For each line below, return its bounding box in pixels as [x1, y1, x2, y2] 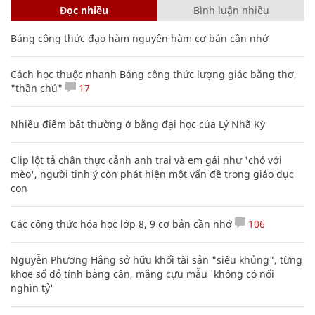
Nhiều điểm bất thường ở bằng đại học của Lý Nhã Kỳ [11, 117, 265, 131]
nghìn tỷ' [11, 281, 53, 295]
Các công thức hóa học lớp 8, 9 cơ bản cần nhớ [11, 217, 232, 231]
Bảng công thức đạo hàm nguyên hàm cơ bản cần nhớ [11, 31, 269, 45]
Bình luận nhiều [193, 3, 269, 17]
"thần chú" [11, 81, 63, 95]
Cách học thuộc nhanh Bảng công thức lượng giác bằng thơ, [11, 67, 297, 81]
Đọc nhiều [60, 3, 108, 17]
